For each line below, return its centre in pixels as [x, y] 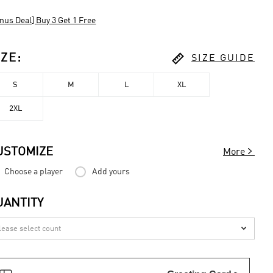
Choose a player [34, 172]
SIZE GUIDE [223, 58]
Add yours [111, 172]
